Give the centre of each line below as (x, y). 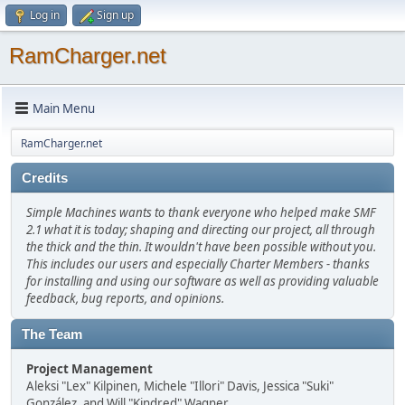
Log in (45, 15)
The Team (52, 334)
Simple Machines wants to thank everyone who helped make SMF (201, 212)
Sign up (115, 15)
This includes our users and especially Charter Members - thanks (198, 264)
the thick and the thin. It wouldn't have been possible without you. (201, 247)
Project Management (89, 369)
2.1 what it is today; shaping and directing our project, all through (201, 230)
